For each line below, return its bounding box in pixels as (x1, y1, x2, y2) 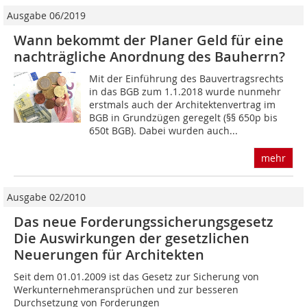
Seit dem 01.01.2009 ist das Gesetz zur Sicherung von (14, 270, 259, 284)
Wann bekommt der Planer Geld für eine (14, 31, 284, 50)
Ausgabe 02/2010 (7, 191, 86, 204)
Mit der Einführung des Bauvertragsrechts (89, 72, 284, 86)
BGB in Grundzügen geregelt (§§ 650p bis (89, 111, 278, 125)
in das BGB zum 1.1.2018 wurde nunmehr (89, 85, 282, 99)
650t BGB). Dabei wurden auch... (89, 124, 238, 138)
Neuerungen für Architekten (14, 245, 204, 265)
